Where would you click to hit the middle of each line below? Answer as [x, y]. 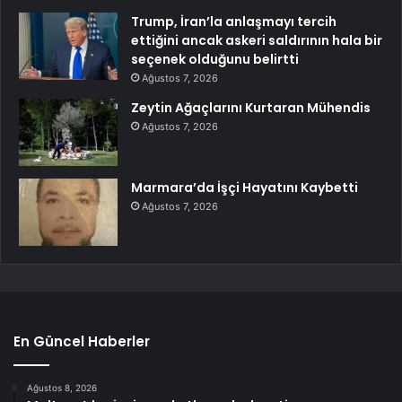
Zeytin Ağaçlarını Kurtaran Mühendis [251, 108]
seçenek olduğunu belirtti [215, 60]
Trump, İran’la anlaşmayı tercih [234, 22]
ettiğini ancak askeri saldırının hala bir [257, 41]
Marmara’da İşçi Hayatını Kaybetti [245, 188]
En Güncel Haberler [82, 342]
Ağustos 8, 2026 [62, 388]
